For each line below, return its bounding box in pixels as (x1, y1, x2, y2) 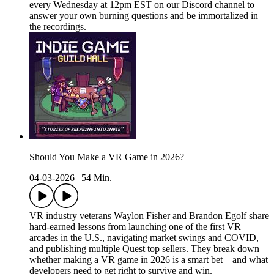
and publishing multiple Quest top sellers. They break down (29, 243, 259, 254)
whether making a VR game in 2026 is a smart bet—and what (29, 254, 268, 265)
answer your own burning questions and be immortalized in (29, 10, 258, 21)
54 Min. (81, 172, 112, 183)
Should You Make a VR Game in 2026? (29, 152, 184, 163)
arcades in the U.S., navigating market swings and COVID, (29, 232, 259, 243)
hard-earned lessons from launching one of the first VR (29, 221, 241, 232)
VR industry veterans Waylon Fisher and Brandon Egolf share (29, 210, 269, 221)
